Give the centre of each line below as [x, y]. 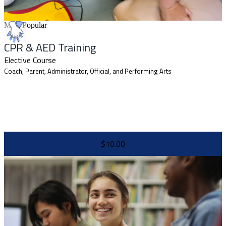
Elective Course [30, 60]
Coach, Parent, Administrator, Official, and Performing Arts [88, 71]
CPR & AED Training [50, 47]
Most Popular [25, 25]
